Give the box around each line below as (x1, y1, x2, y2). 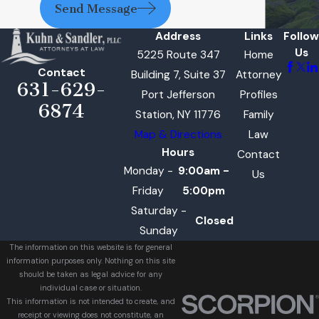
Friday (132, 184, 164, 199)
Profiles (239, 88, 278, 103)
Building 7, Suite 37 (130, 68, 226, 83)
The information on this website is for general (9, 242, 172, 253)
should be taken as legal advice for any (19, 269, 162, 280)
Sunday (140, 224, 179, 239)
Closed (195, 214, 234, 229)
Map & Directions (134, 127, 222, 142)
